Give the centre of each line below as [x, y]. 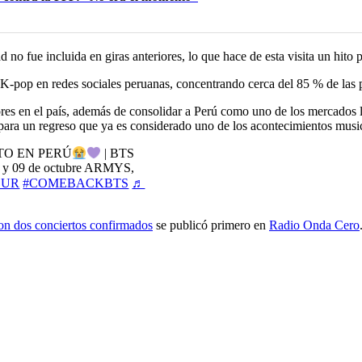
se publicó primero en [211, 225]
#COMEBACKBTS [76, 183]
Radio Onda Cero [314, 225]
